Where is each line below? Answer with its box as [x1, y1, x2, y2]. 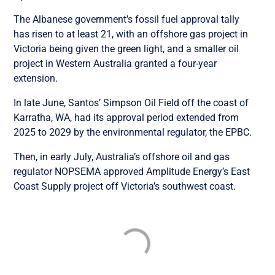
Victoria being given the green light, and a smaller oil [14, 42, 239, 55]
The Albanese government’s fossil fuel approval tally [14, 13, 240, 25]
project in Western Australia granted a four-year [14, 57, 217, 69]
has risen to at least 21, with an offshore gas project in [14, 28, 249, 40]
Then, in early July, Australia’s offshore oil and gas [14, 150, 230, 163]
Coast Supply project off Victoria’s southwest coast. [14, 180, 236, 192]
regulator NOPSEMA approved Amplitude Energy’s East [14, 165, 250, 177]
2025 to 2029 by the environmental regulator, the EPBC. [14, 126, 255, 138]
